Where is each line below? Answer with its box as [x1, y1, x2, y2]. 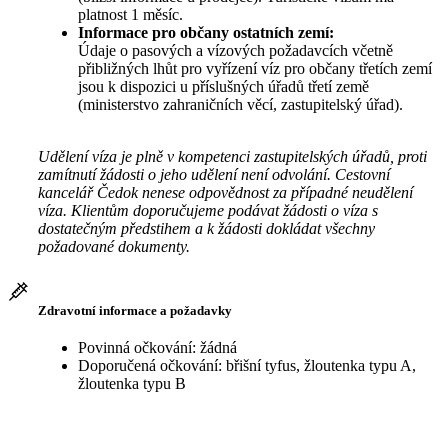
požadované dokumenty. [38, 238, 190, 256]
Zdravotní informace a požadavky [38, 303, 232, 319]
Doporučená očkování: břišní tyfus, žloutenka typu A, [78, 357, 416, 375]
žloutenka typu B [78, 375, 186, 393]
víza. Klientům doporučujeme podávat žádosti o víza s [38, 202, 378, 220]
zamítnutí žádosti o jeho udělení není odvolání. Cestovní [38, 166, 390, 184]
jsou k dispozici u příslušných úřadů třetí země [78, 78, 369, 96]
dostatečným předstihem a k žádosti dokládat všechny [38, 220, 375, 238]
